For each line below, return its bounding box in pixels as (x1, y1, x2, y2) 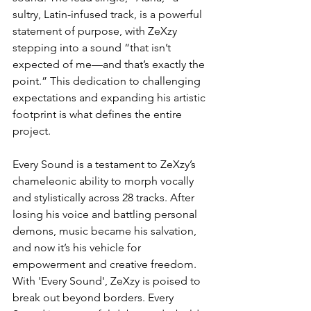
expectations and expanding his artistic (12, 91, 208, 105)
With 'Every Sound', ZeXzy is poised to (12, 274, 203, 288)
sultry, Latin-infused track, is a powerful (12, 8, 205, 22)
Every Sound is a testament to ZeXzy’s (12, 158, 199, 171)
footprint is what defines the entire (12, 108, 185, 121)
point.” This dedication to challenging (12, 74, 203, 88)
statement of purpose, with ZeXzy (12, 24, 180, 38)
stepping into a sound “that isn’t (12, 41, 174, 55)
